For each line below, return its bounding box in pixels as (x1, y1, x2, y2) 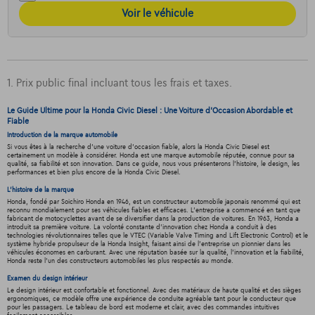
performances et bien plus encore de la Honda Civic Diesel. (6, 169, 181, 176)
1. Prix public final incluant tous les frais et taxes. (6, 77, 232, 89)
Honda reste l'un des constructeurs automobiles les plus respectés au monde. (6, 257, 233, 265)
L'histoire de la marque (6, 186, 74, 194)
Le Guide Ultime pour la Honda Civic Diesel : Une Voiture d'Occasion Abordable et (6, 106, 292, 115)
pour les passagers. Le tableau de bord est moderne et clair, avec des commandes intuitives (6, 304, 279, 311)
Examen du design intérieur (6, 275, 87, 283)
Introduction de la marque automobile (6, 131, 117, 139)
